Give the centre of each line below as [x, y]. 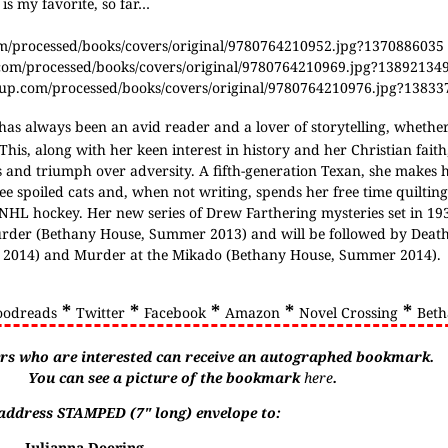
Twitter [100, 312]
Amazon [252, 312]
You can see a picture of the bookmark [166, 377]
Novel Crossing [348, 312]
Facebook [174, 312]
